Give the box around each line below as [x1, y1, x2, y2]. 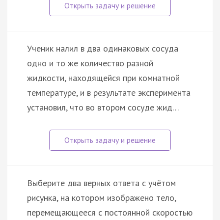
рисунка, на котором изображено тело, [27, 192, 176, 203]
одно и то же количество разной [27, 57, 153, 69]
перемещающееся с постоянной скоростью [27, 206, 192, 218]
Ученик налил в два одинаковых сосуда [27, 42, 178, 54]
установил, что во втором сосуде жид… [27, 101, 179, 113]
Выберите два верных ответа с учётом [27, 177, 176, 189]
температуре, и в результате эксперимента [27, 86, 191, 98]
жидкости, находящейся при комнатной [27, 72, 180, 83]
